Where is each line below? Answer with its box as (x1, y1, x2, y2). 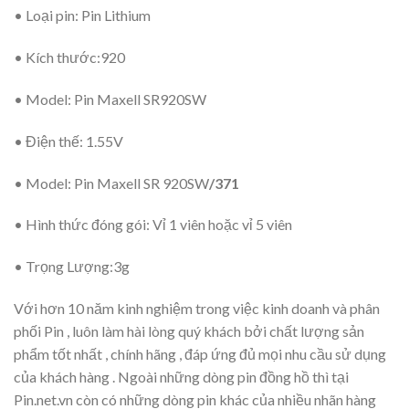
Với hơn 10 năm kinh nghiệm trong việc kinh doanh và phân (14, 299, 380, 317)
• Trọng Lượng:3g (14, 257, 130, 276)
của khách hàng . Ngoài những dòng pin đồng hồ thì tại (14, 367, 349, 385)
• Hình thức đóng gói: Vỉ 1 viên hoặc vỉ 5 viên (14, 215, 292, 234)
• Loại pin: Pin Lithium (14, 6, 151, 25)
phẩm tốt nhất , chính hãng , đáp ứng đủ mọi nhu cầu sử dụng (14, 344, 386, 362)
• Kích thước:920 (14, 48, 125, 67)
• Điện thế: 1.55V (14, 131, 123, 150)
